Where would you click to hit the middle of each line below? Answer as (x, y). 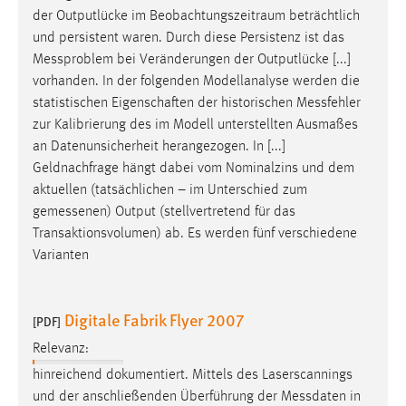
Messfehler (329, 103)
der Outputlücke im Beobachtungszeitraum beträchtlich (196, 16)
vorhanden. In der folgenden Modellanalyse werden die (196, 81)
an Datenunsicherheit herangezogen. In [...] (159, 146)
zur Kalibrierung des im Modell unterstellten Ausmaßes (195, 125)
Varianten (61, 255)
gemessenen (70, 212)
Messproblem (73, 59)
